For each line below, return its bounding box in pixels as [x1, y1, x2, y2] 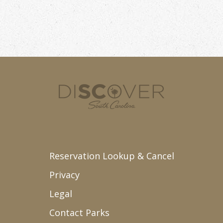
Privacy [49, 169, 80, 181]
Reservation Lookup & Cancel [49, 150, 174, 162]
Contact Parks [49, 207, 110, 219]
